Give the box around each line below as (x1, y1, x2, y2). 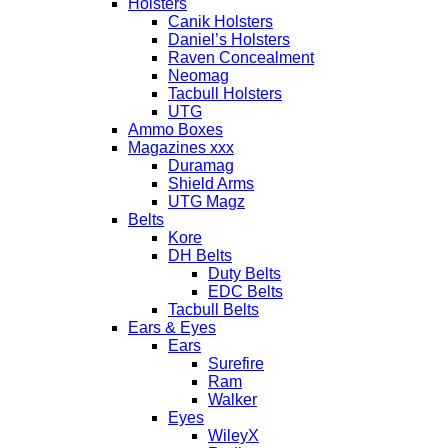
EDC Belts (208, 283, 283, 300)
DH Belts (168, 247, 232, 264)
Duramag (168, 157, 234, 174)
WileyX (208, 427, 259, 444)
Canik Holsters (168, 13, 273, 30)
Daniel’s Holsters (168, 31, 290, 48)
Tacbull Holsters (168, 85, 282, 102)
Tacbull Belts (168, 301, 259, 318)
